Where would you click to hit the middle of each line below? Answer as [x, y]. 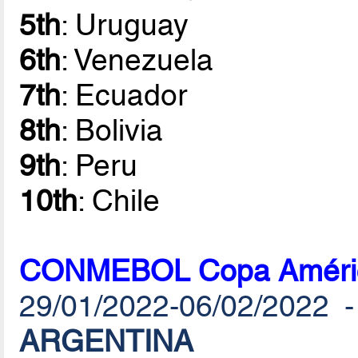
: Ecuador [124, 95]
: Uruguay [125, 25]
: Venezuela [137, 60]
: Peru [99, 166]
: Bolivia [112, 131]
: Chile [119, 201]
